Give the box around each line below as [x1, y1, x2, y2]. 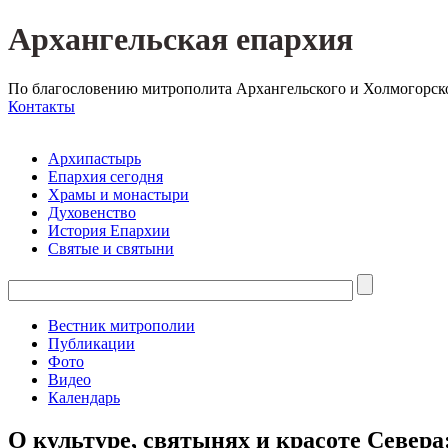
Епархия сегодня [48, 167, 163, 185]
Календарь [48, 388, 120, 406]
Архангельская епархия [8, 21, 353, 58]
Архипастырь [48, 149, 141, 167]
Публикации [48, 334, 135, 352]
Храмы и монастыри [48, 185, 189, 203]
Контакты [8, 97, 75, 115]
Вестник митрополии [48, 316, 195, 334]
